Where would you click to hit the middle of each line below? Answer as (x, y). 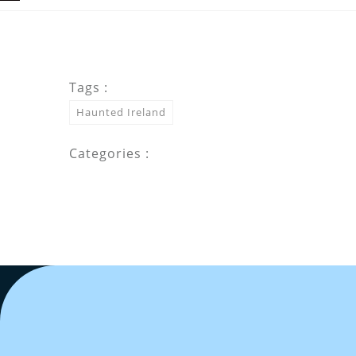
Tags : (89, 87)
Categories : (109, 153)
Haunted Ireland (121, 112)
